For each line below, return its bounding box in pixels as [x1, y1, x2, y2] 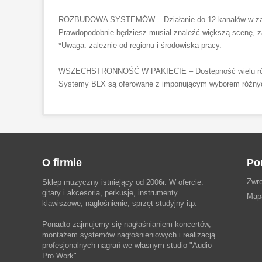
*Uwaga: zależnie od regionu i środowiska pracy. [58, 41, 222, 50]
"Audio [189, 241, 212, 250]
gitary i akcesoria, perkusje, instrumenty [42, 188, 178, 197]
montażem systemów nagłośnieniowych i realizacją [42, 230, 215, 239]
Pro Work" [42, 251, 77, 260]
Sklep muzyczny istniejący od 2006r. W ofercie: [42, 178, 204, 187]
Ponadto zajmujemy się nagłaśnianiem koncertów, [42, 220, 211, 229]
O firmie [42, 157, 82, 168]
